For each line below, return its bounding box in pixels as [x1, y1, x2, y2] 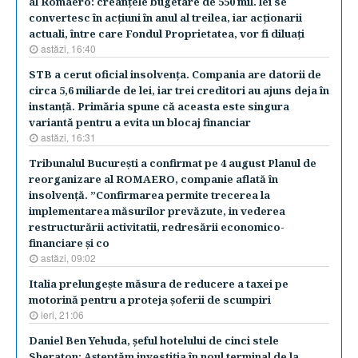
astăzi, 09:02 [41, 251, 96, 265]
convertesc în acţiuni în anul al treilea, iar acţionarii [29, 10, 302, 25]
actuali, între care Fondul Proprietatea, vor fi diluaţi [29, 26, 304, 41]
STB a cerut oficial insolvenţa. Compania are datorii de [29, 67, 321, 82]
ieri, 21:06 [41, 308, 84, 321]
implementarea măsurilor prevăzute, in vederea [29, 204, 285, 218]
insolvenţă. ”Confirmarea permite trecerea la [29, 188, 270, 202]
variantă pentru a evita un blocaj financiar [29, 115, 251, 129]
